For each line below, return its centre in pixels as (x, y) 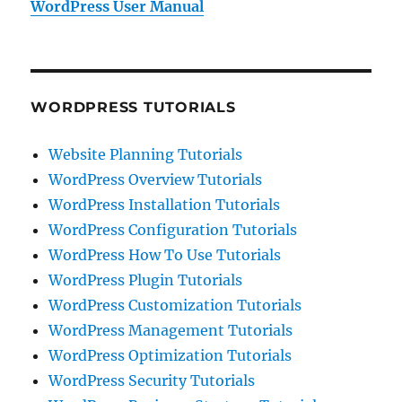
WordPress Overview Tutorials (156, 179)
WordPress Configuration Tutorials (173, 230)
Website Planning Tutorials (146, 154)
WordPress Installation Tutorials (165, 205)
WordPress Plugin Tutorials (146, 280)
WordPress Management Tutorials (171, 330)
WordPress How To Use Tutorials (165, 255)
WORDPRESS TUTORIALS (133, 107)
